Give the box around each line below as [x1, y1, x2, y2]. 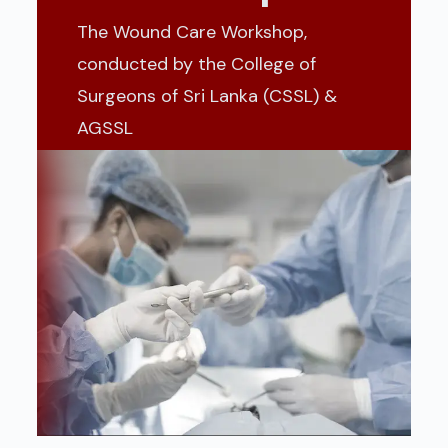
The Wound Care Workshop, [76, 20, 307, 45]
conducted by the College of [76, 52, 316, 77]
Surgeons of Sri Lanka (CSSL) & [76, 84, 337, 109]
